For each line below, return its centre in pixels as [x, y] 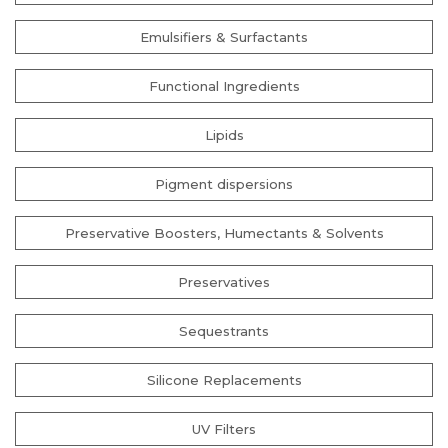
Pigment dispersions [224, 184]
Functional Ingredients [224, 86]
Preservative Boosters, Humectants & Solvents [224, 233]
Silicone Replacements [224, 380]
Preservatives [224, 282]
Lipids [224, 135]
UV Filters [224, 429]
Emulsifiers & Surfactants [224, 37]
